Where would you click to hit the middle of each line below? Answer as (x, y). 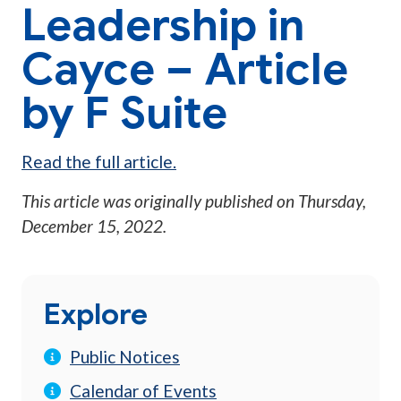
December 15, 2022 (92, 226)
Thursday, (332, 201)
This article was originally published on (160, 201)
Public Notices (125, 357)
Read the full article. (99, 162)
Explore (95, 314)
